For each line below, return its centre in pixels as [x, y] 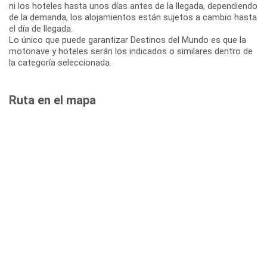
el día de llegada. [41, 28]
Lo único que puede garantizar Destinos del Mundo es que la [128, 40]
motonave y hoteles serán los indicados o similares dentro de [131, 51]
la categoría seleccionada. [60, 62]
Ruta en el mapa [52, 100]
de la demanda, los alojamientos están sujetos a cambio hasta [133, 17]
